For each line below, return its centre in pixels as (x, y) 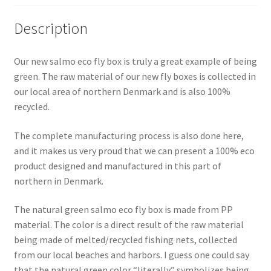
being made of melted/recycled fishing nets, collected (125, 240)
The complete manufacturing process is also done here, (129, 135)
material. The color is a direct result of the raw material (129, 225)
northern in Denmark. (58, 181)
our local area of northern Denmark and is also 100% (122, 91)
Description (51, 29)
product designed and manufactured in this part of (117, 165)
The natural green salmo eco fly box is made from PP (123, 210)
